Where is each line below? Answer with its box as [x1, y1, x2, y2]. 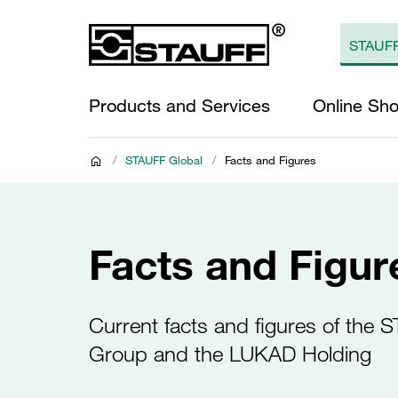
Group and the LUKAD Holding [89, 340, 371, 367]
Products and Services [89, 95, 270, 116]
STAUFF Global [125, 153, 203, 167]
